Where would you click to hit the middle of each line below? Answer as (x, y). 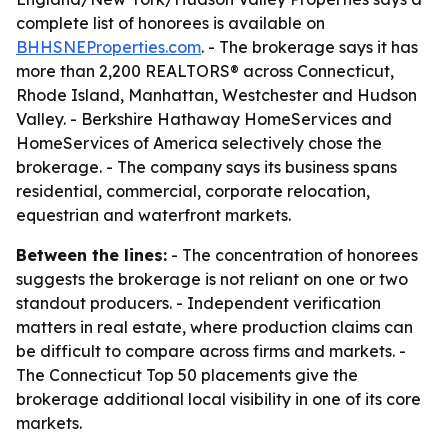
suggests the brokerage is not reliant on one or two (212, 279)
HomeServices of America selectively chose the (199, 143)
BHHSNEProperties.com (108, 47)
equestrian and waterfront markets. (153, 215)
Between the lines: (91, 255)
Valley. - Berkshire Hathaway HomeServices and (204, 119)
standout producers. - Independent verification (198, 303)
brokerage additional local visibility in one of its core (218, 399)
